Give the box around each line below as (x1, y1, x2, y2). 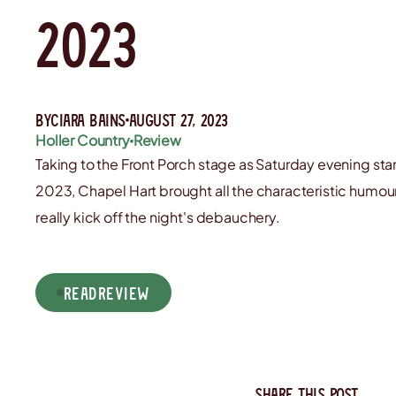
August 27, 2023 (128, 109, 228, 131)
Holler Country (35, 131, 130, 150)
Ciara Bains (50, 109, 126, 131)
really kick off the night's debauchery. (35, 208, 280, 227)
